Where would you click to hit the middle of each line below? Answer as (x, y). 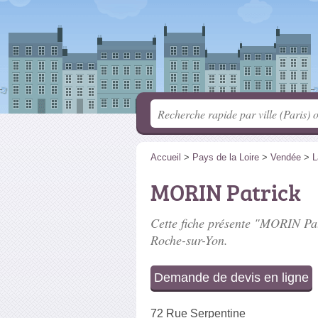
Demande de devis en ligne (231, 278)
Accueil (166, 157)
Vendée (286, 157)
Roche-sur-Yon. (189, 240)
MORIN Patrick (226, 192)
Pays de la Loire (226, 157)
